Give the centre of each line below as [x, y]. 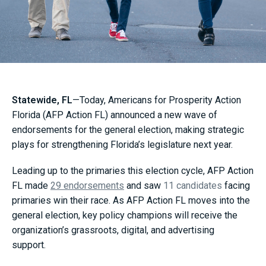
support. [31, 245]
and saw [144, 186]
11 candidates [193, 186]
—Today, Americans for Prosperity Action [157, 100]
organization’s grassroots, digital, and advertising [113, 230]
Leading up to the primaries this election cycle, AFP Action [133, 171]
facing [236, 186]
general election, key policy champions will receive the [125, 216]
